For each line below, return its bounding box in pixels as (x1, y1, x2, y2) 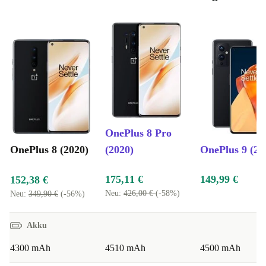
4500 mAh (200, 243, 240, 254)
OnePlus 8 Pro (105, 127, 172, 140)
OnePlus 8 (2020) (10, 144, 88, 156)
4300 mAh (10, 243, 50, 254)
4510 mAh (105, 243, 145, 254)
